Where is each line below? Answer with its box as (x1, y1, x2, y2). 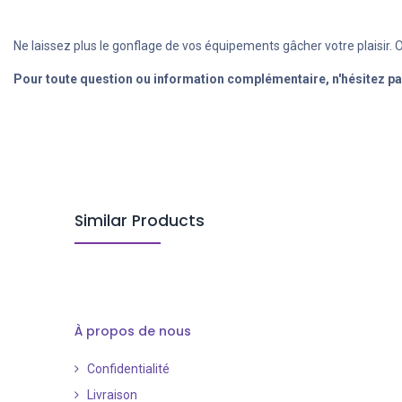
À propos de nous (74, 322, 191, 341)
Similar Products (74, 210, 205, 232)
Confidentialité (86, 362, 170, 377)
